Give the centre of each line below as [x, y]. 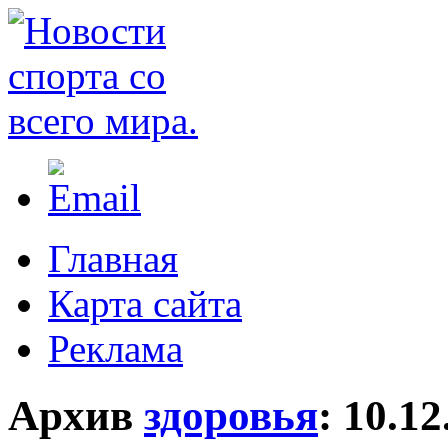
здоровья [231, 415]
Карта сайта [145, 303]
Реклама [115, 348]
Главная [113, 258]
